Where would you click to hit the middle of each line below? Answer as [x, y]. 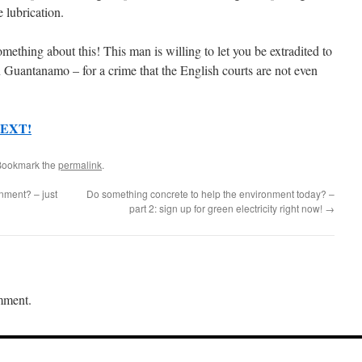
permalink [80, 164]
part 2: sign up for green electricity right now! [227, 208]
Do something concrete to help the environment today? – [210, 194]
